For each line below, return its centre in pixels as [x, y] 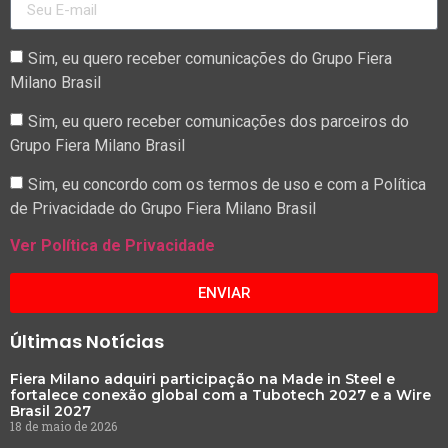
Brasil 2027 [50, 411]
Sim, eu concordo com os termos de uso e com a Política [227, 184]
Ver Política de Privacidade [112, 246]
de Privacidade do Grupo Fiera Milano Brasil [163, 208]
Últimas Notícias [87, 342]
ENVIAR [224, 292]
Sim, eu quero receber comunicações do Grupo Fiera [210, 58]
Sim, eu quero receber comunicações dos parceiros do [218, 121]
